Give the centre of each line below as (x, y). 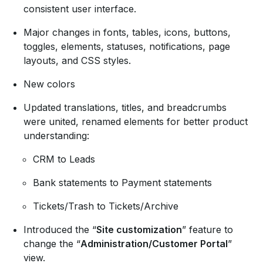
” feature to (208, 230)
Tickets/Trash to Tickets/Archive (106, 206)
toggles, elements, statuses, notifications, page (127, 47)
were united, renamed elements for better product (136, 122)
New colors (49, 84)
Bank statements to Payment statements (122, 183)
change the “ (52, 244)
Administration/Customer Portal (154, 244)
